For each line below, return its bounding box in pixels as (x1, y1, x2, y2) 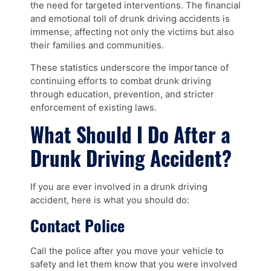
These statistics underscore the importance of (30, 62, 229, 73)
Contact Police (30, 213, 125, 237)
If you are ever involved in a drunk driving (30, 181, 207, 192)
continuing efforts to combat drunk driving (30, 75, 211, 87)
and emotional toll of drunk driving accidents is (30, 13, 230, 24)
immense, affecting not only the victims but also (30, 26, 234, 38)
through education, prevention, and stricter (30, 88, 214, 100)
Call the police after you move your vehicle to (30, 246, 224, 257)
